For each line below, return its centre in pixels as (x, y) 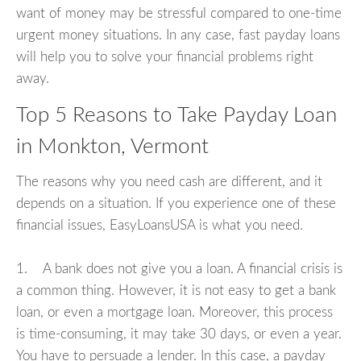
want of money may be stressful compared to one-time (179, 13)
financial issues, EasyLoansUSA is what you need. (160, 226)
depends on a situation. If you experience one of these (176, 204)
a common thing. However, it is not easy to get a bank (176, 291)
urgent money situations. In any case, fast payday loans (178, 35)
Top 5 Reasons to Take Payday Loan (176, 115)
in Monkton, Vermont (112, 146)
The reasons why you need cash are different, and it (169, 182)
